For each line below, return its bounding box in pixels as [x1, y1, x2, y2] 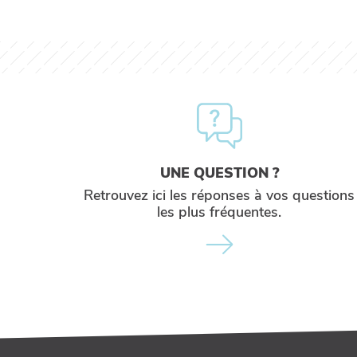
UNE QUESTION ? [159, 163, 279, 182]
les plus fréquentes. [157, 202, 282, 222]
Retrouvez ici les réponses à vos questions [84, 186, 355, 205]
